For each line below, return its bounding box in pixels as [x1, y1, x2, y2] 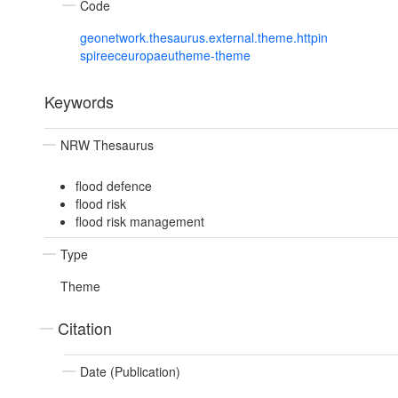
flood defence [75, 177, 152, 195]
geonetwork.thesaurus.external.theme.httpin [80, 28, 328, 47]
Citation [58, 316, 112, 340]
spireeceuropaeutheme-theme [80, 46, 251, 65]
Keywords [44, 90, 114, 114]
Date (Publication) [80, 362, 180, 381]
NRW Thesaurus [60, 136, 154, 155]
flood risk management [75, 212, 204, 231]
